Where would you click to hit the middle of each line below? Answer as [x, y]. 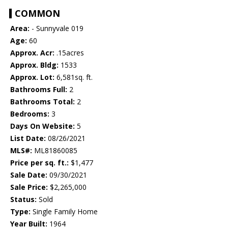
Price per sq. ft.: [39, 162]
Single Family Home [64, 211]
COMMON [37, 13]
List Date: [28, 138]
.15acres [69, 52]
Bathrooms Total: [42, 101]
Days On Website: [42, 126]
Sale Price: [29, 187]
